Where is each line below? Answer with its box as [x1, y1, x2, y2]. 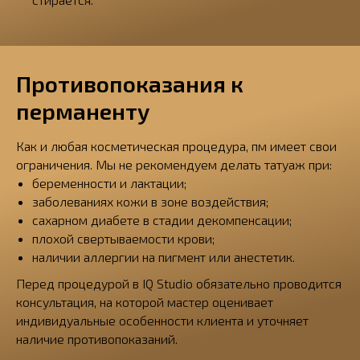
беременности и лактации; [32, 175, 186, 190]
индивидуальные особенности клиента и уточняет [16, 313, 309, 328]
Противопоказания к [16, 70, 243, 97]
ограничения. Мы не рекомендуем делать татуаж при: [16, 157, 332, 172]
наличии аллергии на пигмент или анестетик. [32, 249, 295, 264]
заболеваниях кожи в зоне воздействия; [32, 194, 268, 209]
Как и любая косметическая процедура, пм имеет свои [16, 138, 337, 153]
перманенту [16, 97, 149, 125]
